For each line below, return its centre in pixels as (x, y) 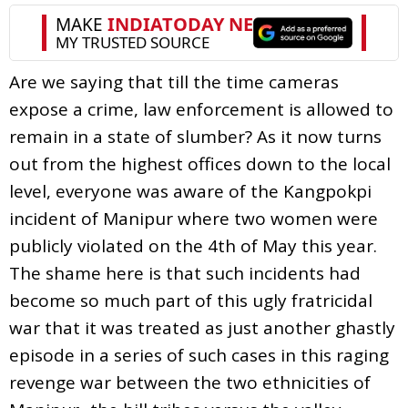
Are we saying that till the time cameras (174, 82)
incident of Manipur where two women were (194, 218)
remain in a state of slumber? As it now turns (195, 136)
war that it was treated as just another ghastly (202, 327)
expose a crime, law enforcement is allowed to (201, 109)
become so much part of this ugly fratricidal (191, 300)
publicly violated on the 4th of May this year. (193, 245)
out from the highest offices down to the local (200, 163)
